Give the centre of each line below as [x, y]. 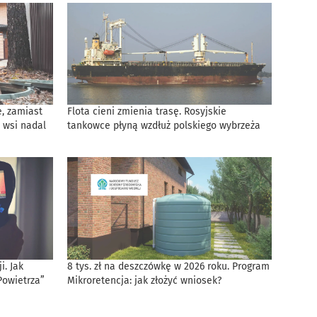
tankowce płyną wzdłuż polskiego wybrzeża [163, 126]
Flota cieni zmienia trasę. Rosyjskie [146, 112]
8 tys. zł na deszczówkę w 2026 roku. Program [168, 266]
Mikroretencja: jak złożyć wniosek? [144, 280]
